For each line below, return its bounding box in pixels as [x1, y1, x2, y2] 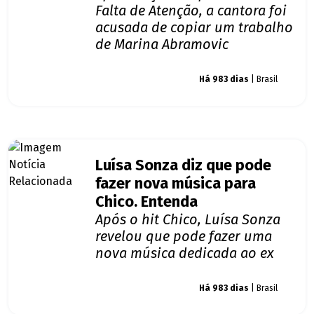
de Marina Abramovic [95, 36, 228, 53]
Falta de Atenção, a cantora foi [95, 2, 287, 20]
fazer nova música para [95, 175, 256, 193]
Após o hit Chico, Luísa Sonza [95, 211, 280, 228]
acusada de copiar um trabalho [95, 19, 293, 36]
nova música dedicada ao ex [95, 245, 274, 262]
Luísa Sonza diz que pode [95, 156, 271, 175]
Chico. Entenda [95, 193, 198, 212]
